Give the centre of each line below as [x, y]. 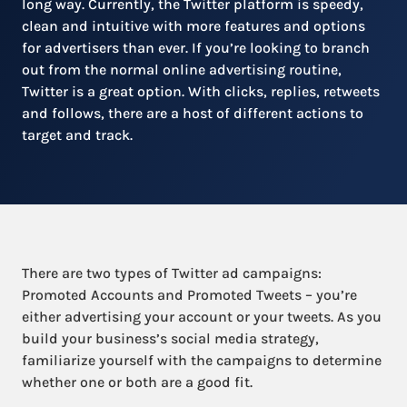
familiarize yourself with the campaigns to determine [202, 360]
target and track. [77, 135]
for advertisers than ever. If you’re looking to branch [196, 48]
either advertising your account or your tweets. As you [202, 317]
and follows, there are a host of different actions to [193, 113]
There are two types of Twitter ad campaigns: [172, 273]
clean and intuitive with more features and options [194, 26]
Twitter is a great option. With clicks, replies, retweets [201, 91]
